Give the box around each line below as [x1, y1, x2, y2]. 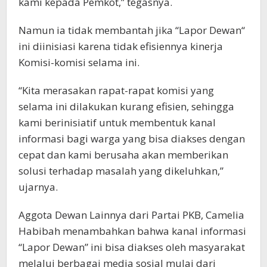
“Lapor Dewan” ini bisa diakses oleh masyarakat [18, 240, 245, 254]
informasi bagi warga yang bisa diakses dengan [18, 132, 245, 145]
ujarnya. [18, 180, 58, 194]
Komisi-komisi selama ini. [18, 55, 139, 69]
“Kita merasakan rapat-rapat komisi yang [18, 83, 214, 97]
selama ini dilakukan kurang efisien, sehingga [18, 100, 234, 113]
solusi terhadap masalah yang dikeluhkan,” [18, 164, 223, 178]
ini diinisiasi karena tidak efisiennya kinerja [18, 39, 223, 53]
